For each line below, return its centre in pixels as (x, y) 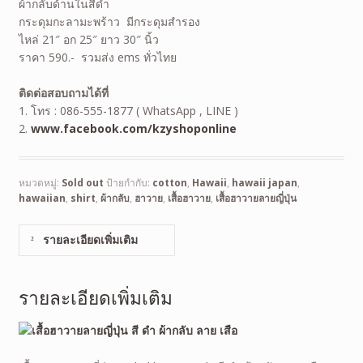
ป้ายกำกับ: (129, 183)
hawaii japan (264, 183)
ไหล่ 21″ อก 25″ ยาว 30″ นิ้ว (88, 39)
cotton (169, 183)
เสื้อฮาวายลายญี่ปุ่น (256, 199)
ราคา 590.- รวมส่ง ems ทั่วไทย (97, 57)
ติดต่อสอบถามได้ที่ (63, 93)
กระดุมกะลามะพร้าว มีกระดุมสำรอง (109, 21)
